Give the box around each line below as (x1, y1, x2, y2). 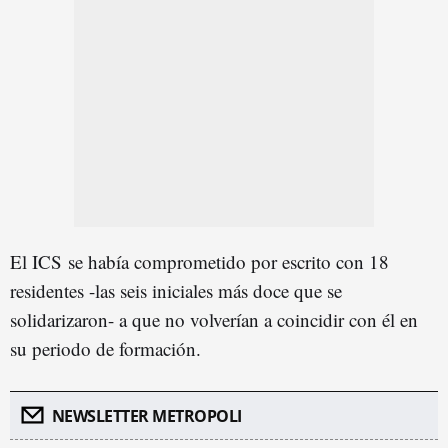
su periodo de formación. (10, 336, 201, 361)
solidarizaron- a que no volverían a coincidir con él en (10, 307, 418, 332)
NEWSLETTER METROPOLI (51, 405, 242, 427)
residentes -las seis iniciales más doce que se (10, 278, 342, 303)
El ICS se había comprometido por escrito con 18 (10, 249, 389, 274)
